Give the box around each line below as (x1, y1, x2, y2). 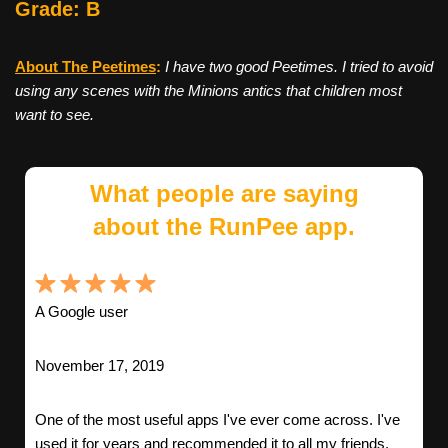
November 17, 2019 (35, 356, 164, 374)
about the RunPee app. (93, 212, 355, 240)
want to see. (15, 105, 94, 123)
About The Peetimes (15, 57, 156, 75)
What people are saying (89, 179, 359, 207)
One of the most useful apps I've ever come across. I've (35, 410, 400, 428)
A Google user (35, 302, 128, 320)
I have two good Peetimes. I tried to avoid (165, 57, 433, 75)
